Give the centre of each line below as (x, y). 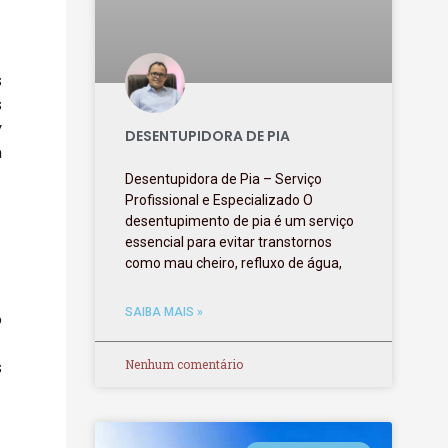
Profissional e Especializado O (219, 200)
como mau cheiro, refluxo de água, (234, 263)
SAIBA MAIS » (164, 312)
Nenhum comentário (184, 364)
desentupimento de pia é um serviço (240, 221)
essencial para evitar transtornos (229, 242)
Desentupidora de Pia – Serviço (224, 179)
